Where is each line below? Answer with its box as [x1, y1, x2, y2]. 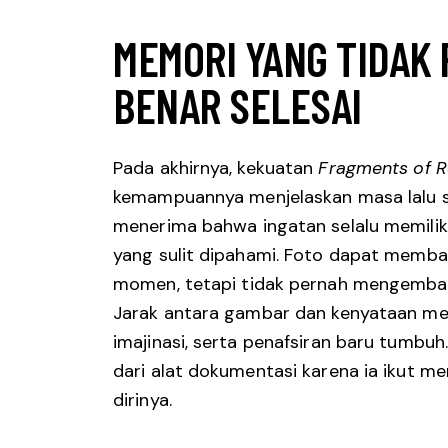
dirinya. [113, 387, 172, 412]
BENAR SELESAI [113, 77, 362, 134]
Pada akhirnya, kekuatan [113, 155, 319, 180]
